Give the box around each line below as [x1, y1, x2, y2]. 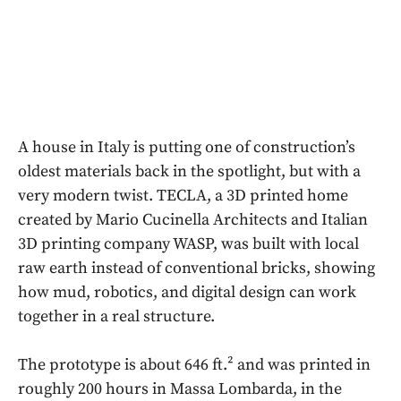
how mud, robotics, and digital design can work [18, 282, 356, 303]
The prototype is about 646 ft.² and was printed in [18, 354, 371, 376]
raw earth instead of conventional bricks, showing [18, 258, 375, 279]
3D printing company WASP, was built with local [18, 234, 359, 255]
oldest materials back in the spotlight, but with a [18, 161, 361, 183]
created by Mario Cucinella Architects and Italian [18, 209, 368, 231]
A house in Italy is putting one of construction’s [18, 137, 355, 158]
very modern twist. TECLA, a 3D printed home [18, 185, 348, 207]
